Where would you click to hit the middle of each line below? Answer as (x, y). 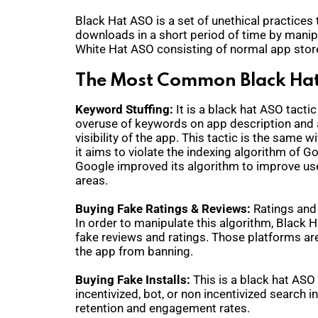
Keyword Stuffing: (124, 110)
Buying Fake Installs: (134, 280)
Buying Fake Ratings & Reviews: (164, 209)
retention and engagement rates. (164, 308)
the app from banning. (137, 252)
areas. (92, 181)
